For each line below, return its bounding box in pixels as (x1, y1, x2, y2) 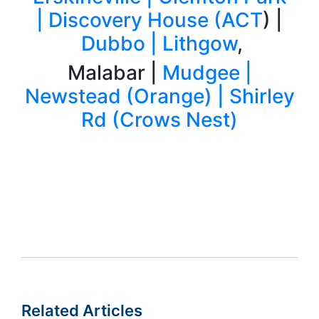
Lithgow (162, 31, 237, 56)
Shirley (229, 83, 295, 108)
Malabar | (67, 60, 162, 85)
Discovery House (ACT (48, 7, 263, 32)
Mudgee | (162, 60, 252, 85)
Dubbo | (81, 31, 157, 56)
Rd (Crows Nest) (81, 107, 238, 132)
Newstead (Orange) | (24, 83, 229, 108)
